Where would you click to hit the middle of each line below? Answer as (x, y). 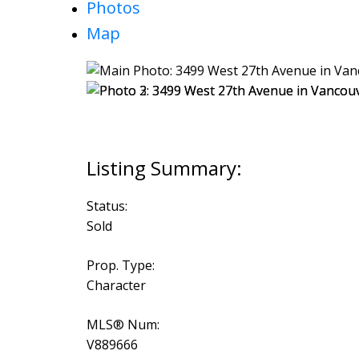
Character (116, 285)
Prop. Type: (120, 265)
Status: (107, 206)
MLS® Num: (123, 324)
